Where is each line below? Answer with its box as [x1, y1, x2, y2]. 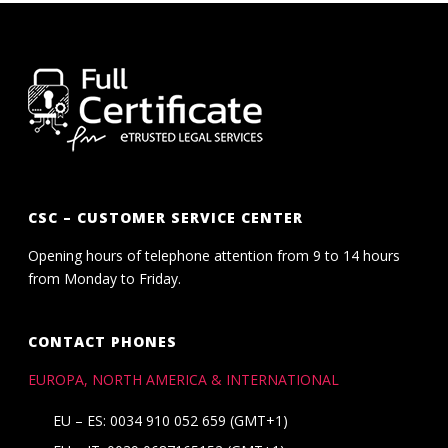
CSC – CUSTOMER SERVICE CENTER [28, 207, 304, 227]
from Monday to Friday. [28, 268, 182, 288]
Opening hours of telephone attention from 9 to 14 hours [28, 245, 401, 265]
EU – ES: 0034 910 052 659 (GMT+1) [53, 410, 289, 430]
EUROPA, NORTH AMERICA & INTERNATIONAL [28, 369, 340, 389]
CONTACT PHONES [28, 331, 178, 351]
